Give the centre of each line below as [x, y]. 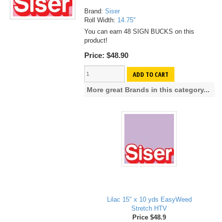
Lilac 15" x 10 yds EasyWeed [149, 200]
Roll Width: [101, 20]
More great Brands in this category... [148, 90]
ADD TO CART [150, 74]
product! [96, 41]
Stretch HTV [149, 209]
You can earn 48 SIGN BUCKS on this [139, 32]
